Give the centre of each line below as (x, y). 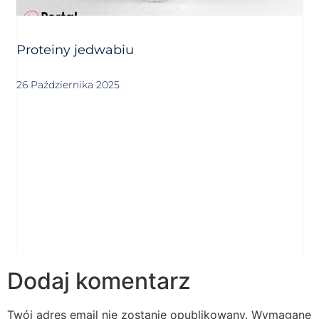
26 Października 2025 (68, 84)
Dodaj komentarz (99, 281)
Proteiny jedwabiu (75, 49)
